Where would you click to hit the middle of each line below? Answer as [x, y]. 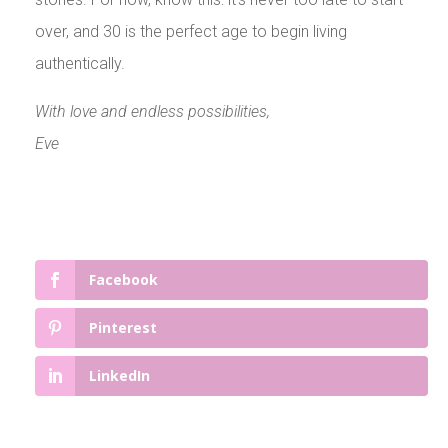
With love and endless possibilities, [152, 112]
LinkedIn [119, 376]
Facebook [123, 280]
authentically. [79, 64]
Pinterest [122, 328]
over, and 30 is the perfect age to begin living [190, 32]
